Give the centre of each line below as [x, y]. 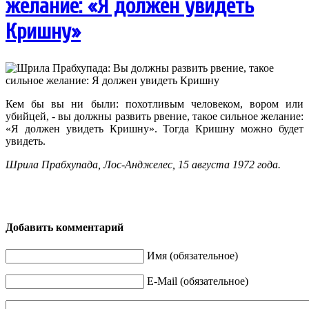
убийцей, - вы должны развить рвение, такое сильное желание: [154, 117]
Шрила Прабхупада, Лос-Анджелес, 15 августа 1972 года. [143, 165]
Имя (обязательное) [192, 255]
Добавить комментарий [64, 228]
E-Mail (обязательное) [198, 281]
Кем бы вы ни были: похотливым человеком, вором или [154, 104]
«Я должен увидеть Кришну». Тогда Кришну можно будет [154, 129]
